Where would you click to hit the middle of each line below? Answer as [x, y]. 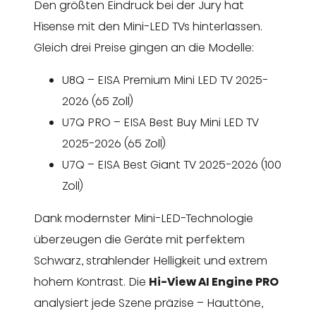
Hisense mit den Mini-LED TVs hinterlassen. [148, 27]
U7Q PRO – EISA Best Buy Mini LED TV [160, 123]
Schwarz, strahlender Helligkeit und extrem [151, 261]
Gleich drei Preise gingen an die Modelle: [144, 48]
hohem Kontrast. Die [91, 282]
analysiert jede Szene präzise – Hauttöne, [148, 303]
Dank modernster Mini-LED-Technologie [144, 219]
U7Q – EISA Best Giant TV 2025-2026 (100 [172, 165]
